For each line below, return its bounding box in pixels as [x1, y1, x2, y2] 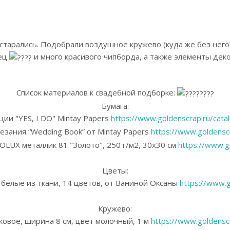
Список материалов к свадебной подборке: [16, 87, 177, 98]
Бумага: [101, 100, 129, 111]
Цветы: [102, 165, 128, 176]
